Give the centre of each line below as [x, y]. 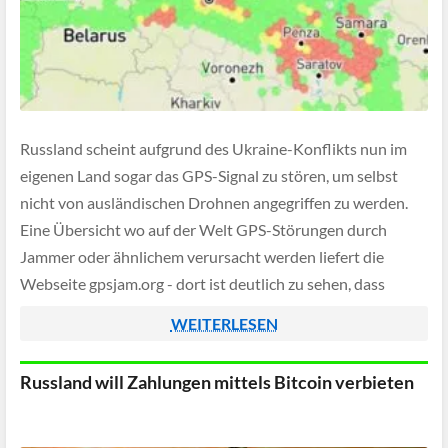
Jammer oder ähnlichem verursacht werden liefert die [202, 257]
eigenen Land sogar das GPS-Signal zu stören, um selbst [209, 176]
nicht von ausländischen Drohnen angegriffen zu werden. [214, 203]
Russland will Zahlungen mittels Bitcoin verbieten [217, 382]
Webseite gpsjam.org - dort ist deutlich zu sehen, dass [202, 284]
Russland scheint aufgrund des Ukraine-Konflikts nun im [213, 149]
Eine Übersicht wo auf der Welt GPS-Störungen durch [203, 230]
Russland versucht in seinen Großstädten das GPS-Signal [215, 311]
